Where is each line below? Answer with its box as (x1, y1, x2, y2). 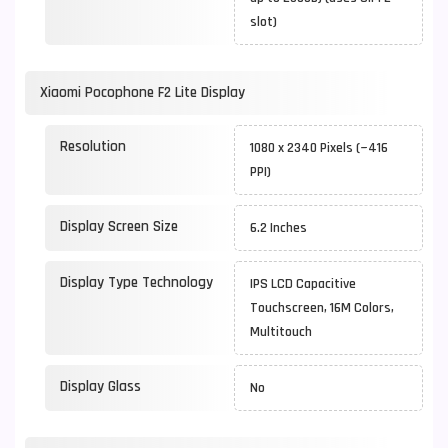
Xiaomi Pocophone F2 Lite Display (40, 83, 245, 102)
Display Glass (60, 377, 141, 396)
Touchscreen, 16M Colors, (250, 299, 394, 317)
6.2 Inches (250, 219, 307, 237)
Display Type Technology (60, 273, 213, 292)
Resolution (60, 137, 126, 156)
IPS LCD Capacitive (250, 275, 356, 293)
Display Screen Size (60, 217, 178, 236)
